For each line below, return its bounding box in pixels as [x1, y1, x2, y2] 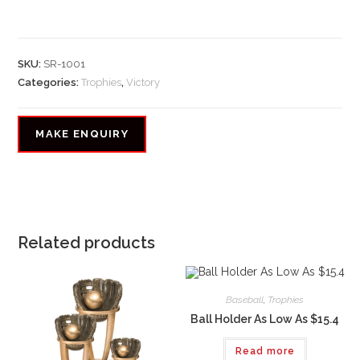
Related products [18, 232, 156, 252]
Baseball [226, 293, 264, 305]
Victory [126, 76, 161, 89]
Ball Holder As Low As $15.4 [190, 312, 340, 325]
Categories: [18, 76, 82, 89]
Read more [235, 345, 295, 357]
